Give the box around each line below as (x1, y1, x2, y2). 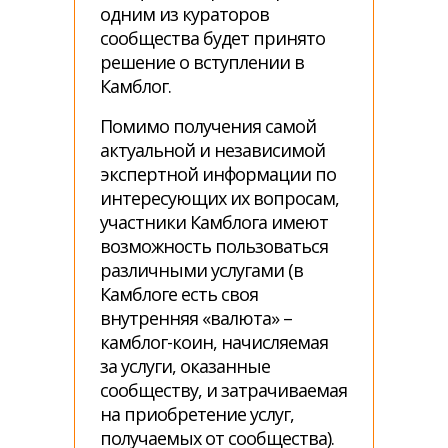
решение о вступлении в (100, 50, 304, 74)
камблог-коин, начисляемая (100, 330, 328, 354)
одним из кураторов (100, 2, 269, 26)
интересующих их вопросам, (100, 186, 339, 210)
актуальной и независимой (100, 138, 325, 162)
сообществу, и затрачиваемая (100, 378, 347, 402)
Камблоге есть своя (100, 282, 258, 306)
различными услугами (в (100, 258, 303, 282)
